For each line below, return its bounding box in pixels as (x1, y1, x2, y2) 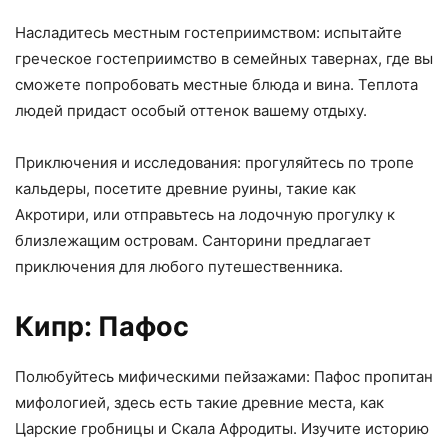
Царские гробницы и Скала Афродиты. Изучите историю (15, 418, 429, 438)
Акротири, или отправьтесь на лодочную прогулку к (15, 204, 395, 224)
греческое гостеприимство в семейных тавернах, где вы (15, 48, 433, 68)
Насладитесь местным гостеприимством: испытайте (15, 22, 402, 42)
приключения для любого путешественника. (15, 256, 343, 276)
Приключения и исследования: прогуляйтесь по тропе (15, 152, 414, 172)
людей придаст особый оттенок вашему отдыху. (15, 100, 367, 120)
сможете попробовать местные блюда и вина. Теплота (15, 74, 418, 94)
